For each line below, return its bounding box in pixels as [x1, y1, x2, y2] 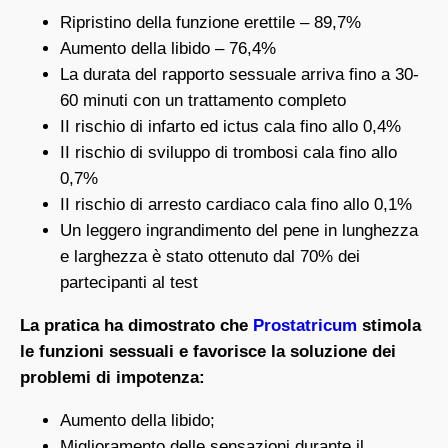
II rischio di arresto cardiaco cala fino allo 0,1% [60, 195, 412, 215]
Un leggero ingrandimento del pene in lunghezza [60, 221, 418, 241]
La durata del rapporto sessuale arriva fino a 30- [60, 65, 419, 85]
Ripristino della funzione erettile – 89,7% [60, 13, 361, 33]
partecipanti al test [60, 273, 198, 293]
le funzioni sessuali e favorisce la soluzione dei [20, 342, 396, 362]
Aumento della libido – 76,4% [60, 39, 276, 59]
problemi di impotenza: [20, 368, 205, 388]
